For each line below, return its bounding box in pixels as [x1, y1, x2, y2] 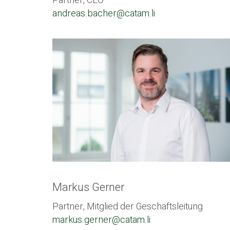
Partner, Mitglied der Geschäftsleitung [52, 199, 203, 214]
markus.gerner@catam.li [52, 213, 150, 227]
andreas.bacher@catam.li [52, 7, 155, 21]
